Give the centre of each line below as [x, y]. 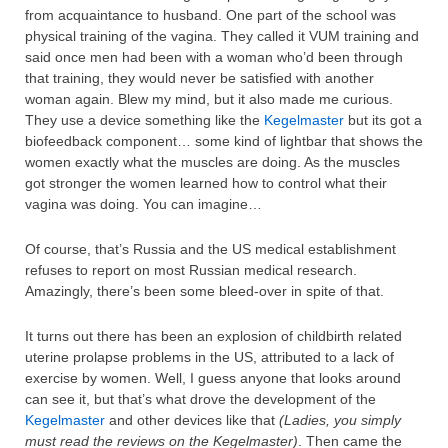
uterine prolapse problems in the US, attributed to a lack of [209, 356]
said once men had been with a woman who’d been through [214, 56]
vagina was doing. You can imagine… [143, 203]
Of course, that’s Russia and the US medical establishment [210, 248]
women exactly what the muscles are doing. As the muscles [212, 161]
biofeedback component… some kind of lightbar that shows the [224, 140]
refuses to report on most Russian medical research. [191, 269]
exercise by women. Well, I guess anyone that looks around [213, 377]
